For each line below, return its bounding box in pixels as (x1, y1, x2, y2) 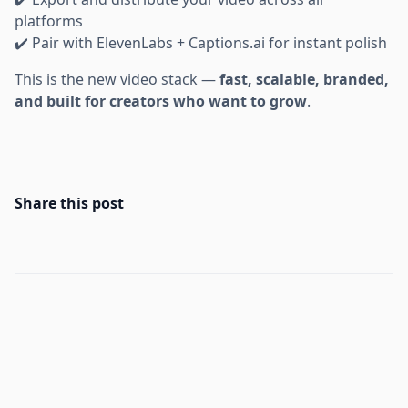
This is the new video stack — (15, 68, 219, 89)
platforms (15, 10, 83, 31)
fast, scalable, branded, (219, 68, 389, 89)
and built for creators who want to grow (15, 90, 307, 111)
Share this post (15, 192, 124, 213)
